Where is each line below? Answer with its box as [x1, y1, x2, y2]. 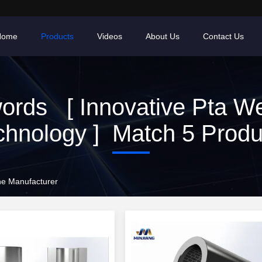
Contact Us [203, 32, 244, 41]
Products [41, 32, 74, 41]
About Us [146, 32, 180, 41]
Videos [97, 32, 122, 41]
